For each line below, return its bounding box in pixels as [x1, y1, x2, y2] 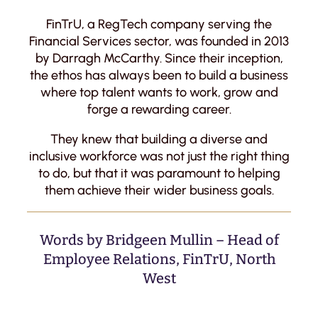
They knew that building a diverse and [50, 131, 268, 147]
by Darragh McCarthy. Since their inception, [35, 50, 283, 66]
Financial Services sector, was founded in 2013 [29, 33, 289, 49]
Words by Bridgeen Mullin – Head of [39, 231, 279, 249]
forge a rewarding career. [87, 101, 231, 117]
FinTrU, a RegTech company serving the [46, 16, 272, 32]
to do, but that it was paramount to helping [38, 165, 280, 181]
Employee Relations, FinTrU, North [43, 251, 275, 268]
